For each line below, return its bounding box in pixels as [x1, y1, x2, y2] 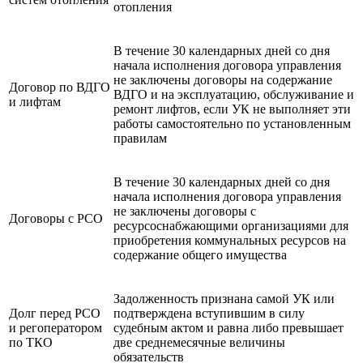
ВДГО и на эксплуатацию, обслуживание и [113, 87, 354, 101]
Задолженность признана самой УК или [113, 291, 335, 305]
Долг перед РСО [9, 305, 100, 320]
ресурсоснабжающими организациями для [113, 218, 348, 233]
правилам [113, 130, 167, 145]
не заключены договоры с [113, 203, 256, 218]
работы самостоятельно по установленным [113, 116, 351, 130]
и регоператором [9, 320, 102, 335]
